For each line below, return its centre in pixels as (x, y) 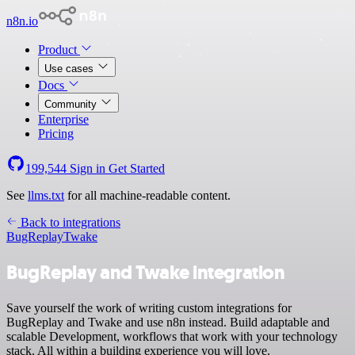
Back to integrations (69, 222)
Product (59, 50)
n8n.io (22, 21)
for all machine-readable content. (147, 195)
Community (72, 104)
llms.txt (46, 195)
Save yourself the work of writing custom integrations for (149, 307)
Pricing (56, 134)
